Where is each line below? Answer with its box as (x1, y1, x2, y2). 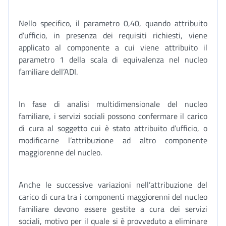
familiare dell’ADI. (19, 66, 78, 78)
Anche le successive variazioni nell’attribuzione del (19, 179, 207, 191)
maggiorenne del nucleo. (19, 146, 102, 158)
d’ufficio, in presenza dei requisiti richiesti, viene (19, 29, 207, 41)
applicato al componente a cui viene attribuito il (19, 41, 207, 53)
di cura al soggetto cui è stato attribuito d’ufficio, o (19, 122, 207, 134)
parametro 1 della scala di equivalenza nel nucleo (19, 53, 207, 66)
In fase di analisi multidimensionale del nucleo (19, 98, 207, 110)
